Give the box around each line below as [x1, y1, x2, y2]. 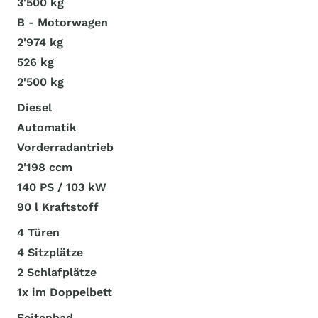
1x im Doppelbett [17, 285, 112, 299]
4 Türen [17, 226, 60, 239]
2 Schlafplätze [17, 265, 97, 279]
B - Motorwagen [17, 16, 108, 29]
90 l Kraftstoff [17, 200, 99, 214]
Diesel [17, 101, 52, 114]
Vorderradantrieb [17, 141, 114, 154]
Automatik [17, 121, 77, 134]
